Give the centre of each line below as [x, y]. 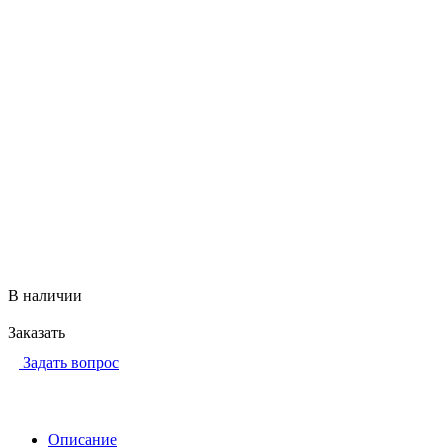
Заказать [36, 332]
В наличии [45, 295]
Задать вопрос [71, 362]
